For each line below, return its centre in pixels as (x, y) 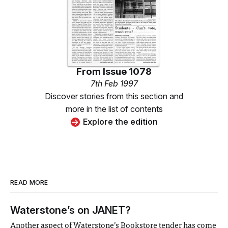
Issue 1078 (127, 72)
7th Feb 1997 (114, 84)
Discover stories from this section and (114, 96)
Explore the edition (120, 122)
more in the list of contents (114, 109)
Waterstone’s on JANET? (70, 210)
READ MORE (29, 183)
